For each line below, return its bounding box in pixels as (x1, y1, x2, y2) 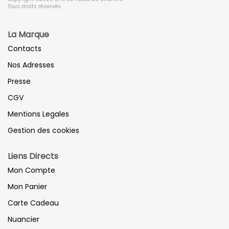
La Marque (8, 28, 49, 40)
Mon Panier (8, 181, 47, 192)
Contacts (8, 43, 41, 54)
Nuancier (8, 214, 39, 224)
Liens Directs (8, 150, 58, 162)
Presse (8, 76, 31, 86)
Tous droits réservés (8, 3, 61, 11)
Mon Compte (8, 165, 55, 175)
